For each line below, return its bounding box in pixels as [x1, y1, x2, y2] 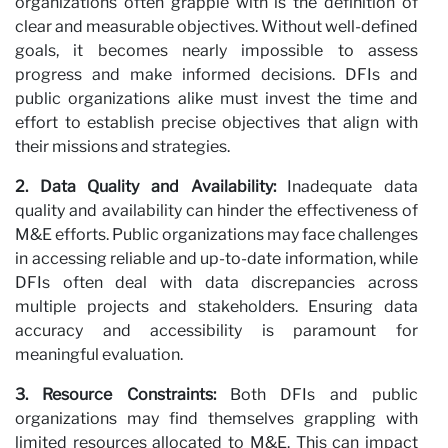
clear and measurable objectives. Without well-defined [15, 16, 418, 36]
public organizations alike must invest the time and [15, 88, 418, 108]
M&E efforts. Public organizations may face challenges [15, 224, 418, 244]
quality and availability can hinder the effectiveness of [15, 200, 418, 220]
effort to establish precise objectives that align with [15, 112, 418, 132]
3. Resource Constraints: [15, 384, 216, 404]
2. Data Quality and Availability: [15, 176, 276, 196]
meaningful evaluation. [15, 344, 183, 364]
